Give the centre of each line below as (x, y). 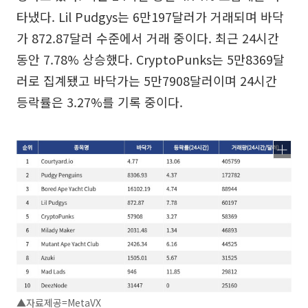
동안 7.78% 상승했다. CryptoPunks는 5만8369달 (151, 59)
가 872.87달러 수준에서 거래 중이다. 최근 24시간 (148, 38)
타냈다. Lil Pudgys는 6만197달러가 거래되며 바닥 (150, 16)
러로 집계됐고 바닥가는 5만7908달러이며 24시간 (147, 80)
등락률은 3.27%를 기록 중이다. (100, 102)
